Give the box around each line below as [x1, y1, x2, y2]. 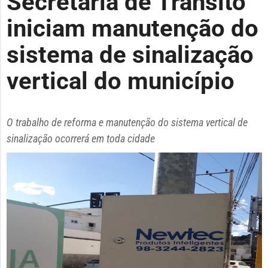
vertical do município [6, 66, 234, 95]
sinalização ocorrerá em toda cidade [6, 132, 155, 145]
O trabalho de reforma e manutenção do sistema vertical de [6, 116, 248, 129]
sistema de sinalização [6, 40, 254, 69]
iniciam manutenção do [6, 14, 258, 42]
